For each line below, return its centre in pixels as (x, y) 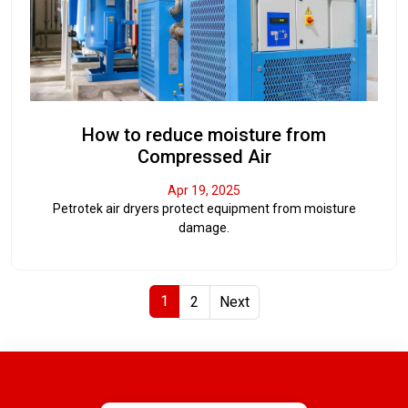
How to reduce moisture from (204, 134)
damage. (204, 227)
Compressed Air (204, 156)
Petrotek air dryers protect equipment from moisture (204, 208)
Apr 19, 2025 (204, 190)
